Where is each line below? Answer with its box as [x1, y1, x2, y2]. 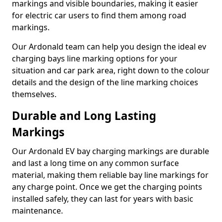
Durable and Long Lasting [12, 108, 156, 123]
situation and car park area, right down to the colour [12, 65, 210, 76]
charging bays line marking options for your [12, 53, 177, 64]
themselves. [12, 89, 56, 100]
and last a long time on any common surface [12, 158, 179, 168]
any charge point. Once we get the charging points [12, 181, 202, 192]
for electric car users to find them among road [12, 10, 186, 21]
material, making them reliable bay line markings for [12, 169, 209, 180]
